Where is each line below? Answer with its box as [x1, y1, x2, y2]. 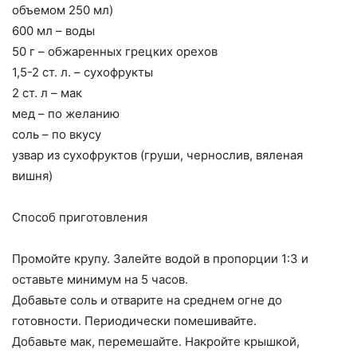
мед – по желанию [12, 106, 120, 122]
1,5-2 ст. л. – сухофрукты [12, 65, 153, 80]
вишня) [12, 168, 53, 184]
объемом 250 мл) [12, 2, 113, 18]
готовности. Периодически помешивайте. [12, 313, 257, 329]
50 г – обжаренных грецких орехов [12, 44, 218, 60]
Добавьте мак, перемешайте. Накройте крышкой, [12, 334, 300, 350]
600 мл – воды [12, 23, 95, 39]
